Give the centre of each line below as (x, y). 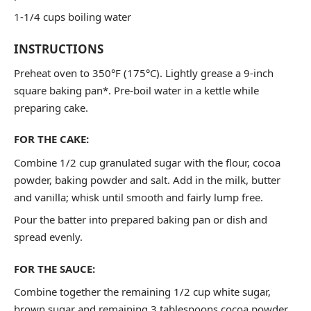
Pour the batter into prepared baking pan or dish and (141, 219)
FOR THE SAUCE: (54, 268)
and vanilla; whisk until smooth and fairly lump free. (138, 197)
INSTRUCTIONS (59, 49)
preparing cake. (51, 107)
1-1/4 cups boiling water (73, 16)
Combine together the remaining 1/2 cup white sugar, (142, 292)
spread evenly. (48, 237)
